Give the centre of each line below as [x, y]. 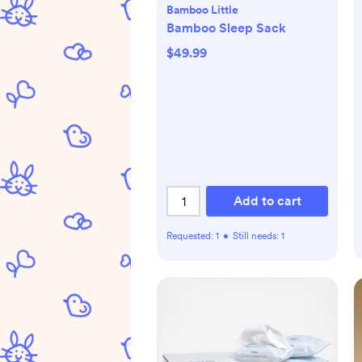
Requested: [191, 236]
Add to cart [267, 201]
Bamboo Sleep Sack [226, 28]
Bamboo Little [202, 10]
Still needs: [257, 236]
